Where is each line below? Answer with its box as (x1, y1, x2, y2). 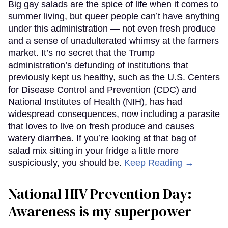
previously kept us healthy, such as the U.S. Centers (8, 72, 220, 83)
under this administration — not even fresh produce (8, 23, 216, 34)
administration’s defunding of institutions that (8, 60, 188, 71)
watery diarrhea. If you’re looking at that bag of (8, 133, 196, 144)
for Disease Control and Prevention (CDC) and (8, 84, 197, 95)
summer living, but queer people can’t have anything (8, 11, 220, 22)
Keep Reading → (124, 158, 194, 168)
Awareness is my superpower (8, 202, 191, 221)
